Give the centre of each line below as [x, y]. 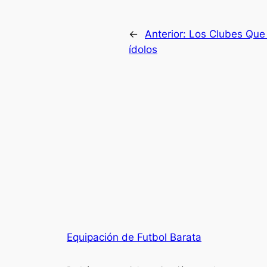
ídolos [143, 49]
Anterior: [167, 34]
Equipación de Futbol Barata [134, 237]
